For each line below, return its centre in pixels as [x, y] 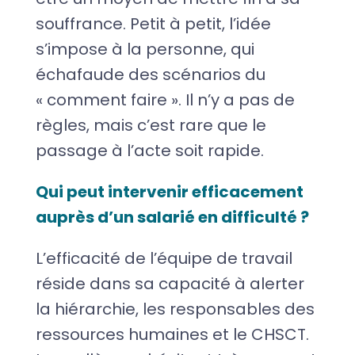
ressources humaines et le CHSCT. [172, 334]
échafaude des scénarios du [150, 74]
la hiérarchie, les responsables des [175, 309]
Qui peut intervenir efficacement [169, 191]
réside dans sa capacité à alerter [170, 283]
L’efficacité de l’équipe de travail [164, 258]
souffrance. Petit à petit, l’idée [153, 23]
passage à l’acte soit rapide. [149, 150]
